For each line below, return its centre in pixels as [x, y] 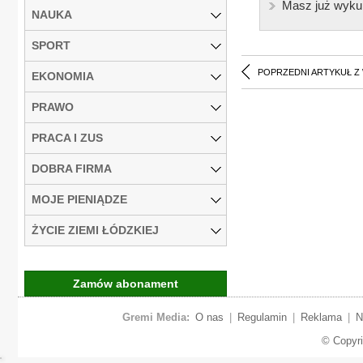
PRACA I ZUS [67, 137]
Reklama [321, 317]
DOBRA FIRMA [72, 168]
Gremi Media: [156, 317]
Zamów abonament [126, 283]
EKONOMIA [63, 76]
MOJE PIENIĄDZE [79, 199]
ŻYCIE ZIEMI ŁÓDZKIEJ [95, 230]
